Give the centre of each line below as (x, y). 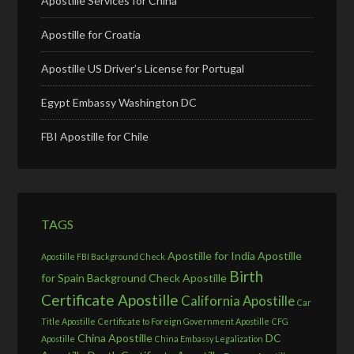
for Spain (63, 277)
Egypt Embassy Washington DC (119, 102)
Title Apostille (69, 321)
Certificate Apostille (110, 299)
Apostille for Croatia (91, 34)
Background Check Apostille (157, 277)
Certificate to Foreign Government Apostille (184, 321)
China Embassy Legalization (209, 338)
